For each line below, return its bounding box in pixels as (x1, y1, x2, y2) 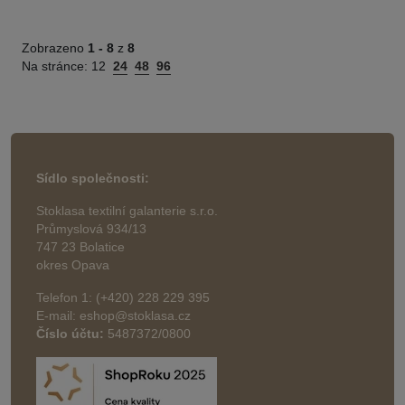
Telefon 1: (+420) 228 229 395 (36, 290, 210, 305)
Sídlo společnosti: (36, 171, 149, 185)
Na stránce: (22, 59, 91, 73)
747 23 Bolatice (36, 240, 125, 254)
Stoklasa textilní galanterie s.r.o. (36, 203, 218, 218)
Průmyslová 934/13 (36, 221, 146, 236)
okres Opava (36, 258, 109, 272)
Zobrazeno (22, 41, 88, 55)
